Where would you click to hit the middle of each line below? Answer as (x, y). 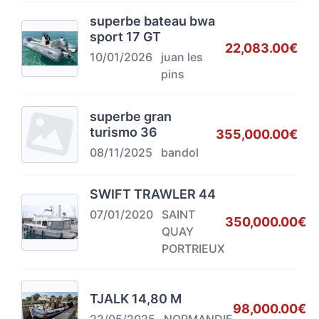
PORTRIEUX (193, 249)
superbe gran (131, 116)
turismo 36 (124, 132)
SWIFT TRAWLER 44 (153, 194)
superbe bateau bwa (152, 21)
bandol (180, 152)
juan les (182, 57)
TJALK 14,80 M (136, 298)
